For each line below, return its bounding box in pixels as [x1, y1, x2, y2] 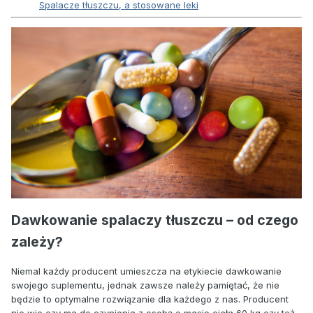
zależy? [11, 233, 63, 251]
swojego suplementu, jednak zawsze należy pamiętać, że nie [11, 279, 279, 291]
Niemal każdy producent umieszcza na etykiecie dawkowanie [11, 265, 282, 277]
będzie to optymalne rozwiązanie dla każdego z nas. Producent [11, 293, 289, 305]
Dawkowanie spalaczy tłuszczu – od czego [11, 212, 298, 229]
